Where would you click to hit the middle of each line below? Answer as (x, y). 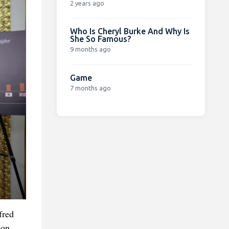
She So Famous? (100, 39)
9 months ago (90, 49)
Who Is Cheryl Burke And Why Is (130, 31)
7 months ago (90, 88)
